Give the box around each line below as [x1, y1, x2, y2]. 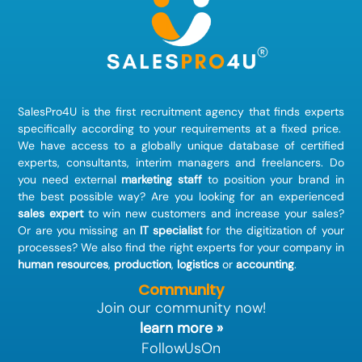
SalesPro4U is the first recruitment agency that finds [18, 103, 301, 119]
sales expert [18, 205, 83, 221]
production [114, 256, 172, 271]
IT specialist [139, 222, 203, 238]
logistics [177, 256, 220, 271]
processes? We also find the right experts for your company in [18, 239, 344, 255]
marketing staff [121, 171, 203, 187]
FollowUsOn [141, 338, 221, 358]
